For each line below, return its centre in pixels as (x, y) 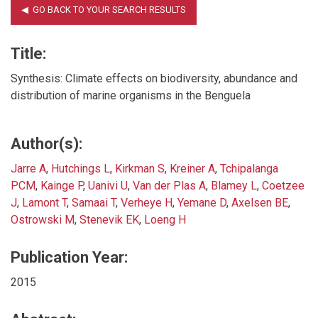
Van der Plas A (169, 185)
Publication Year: (69, 257)
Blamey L (234, 185)
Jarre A (28, 168)
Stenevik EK (109, 219)
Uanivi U (108, 185)
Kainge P (62, 185)
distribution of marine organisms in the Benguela (131, 95)
